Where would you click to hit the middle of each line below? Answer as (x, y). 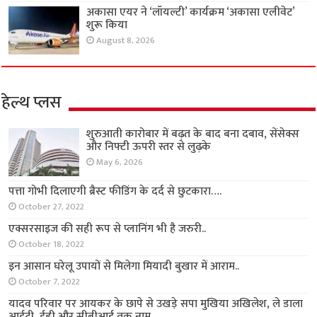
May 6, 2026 (120, 162)
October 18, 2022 (52, 244)
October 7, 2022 (50, 282)
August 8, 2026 (126, 40)
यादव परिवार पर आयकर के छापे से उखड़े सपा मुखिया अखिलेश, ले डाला (156, 304)
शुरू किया (107, 25)
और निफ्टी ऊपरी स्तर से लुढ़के (149, 146)
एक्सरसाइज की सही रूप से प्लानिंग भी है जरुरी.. (108, 229)
